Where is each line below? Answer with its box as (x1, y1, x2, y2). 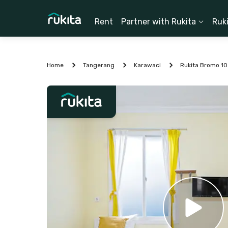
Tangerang (83, 62, 115, 69)
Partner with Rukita (121, 17, 196, 26)
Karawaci (134, 62, 161, 69)
